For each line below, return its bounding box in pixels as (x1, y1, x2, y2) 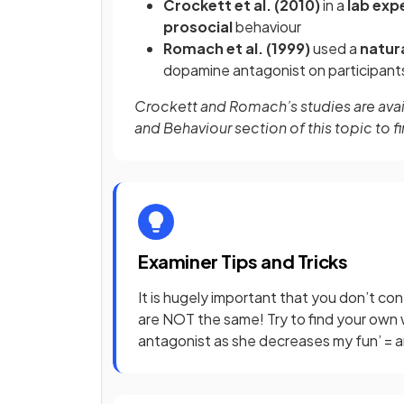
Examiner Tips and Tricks (138, 249, 348, 272)
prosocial (163, 16, 233, 36)
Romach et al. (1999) (163, 38, 313, 58)
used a (313, 38, 357, 58)
